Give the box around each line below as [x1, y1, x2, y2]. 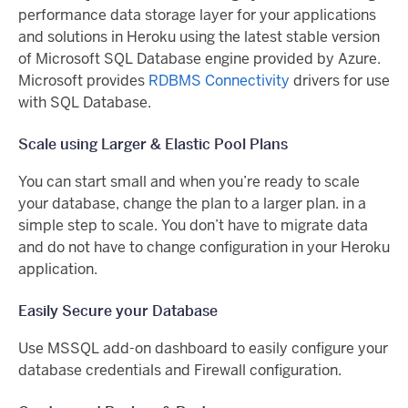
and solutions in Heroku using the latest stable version [18, 27, 380, 47]
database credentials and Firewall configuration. [18, 361, 342, 381]
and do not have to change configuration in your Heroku [18, 238, 390, 258]
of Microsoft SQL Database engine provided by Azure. [18, 49, 381, 69]
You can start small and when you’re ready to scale [18, 172, 360, 192]
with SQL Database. [18, 93, 151, 113]
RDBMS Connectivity [148, 71, 290, 91]
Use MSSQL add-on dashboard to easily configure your [18, 339, 388, 359]
